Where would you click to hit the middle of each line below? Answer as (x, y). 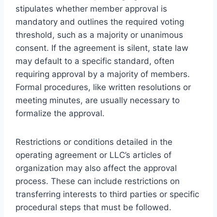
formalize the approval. (60, 113)
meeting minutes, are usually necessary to (98, 100)
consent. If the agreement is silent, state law (102, 48)
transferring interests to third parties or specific (107, 194)
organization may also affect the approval (96, 168)
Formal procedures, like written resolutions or (103, 87)
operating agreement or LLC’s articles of (93, 155)
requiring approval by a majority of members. (103, 74)
